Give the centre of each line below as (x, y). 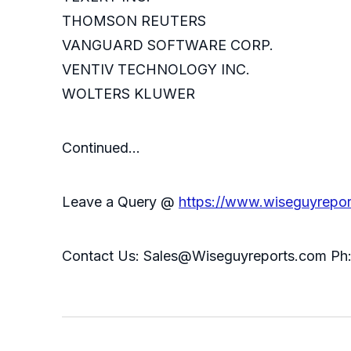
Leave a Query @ (120, 202)
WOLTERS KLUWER (128, 94)
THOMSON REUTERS (134, 21)
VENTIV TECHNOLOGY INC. (156, 70)
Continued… (101, 148)
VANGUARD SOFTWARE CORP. (168, 45)
